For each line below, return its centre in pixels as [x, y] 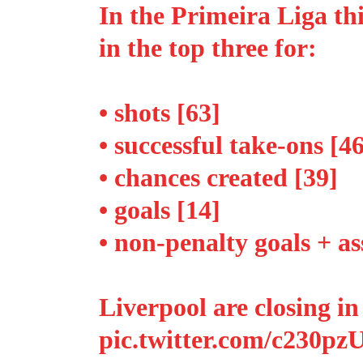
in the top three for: [207, 48]
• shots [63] [159, 113]
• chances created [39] [218, 177]
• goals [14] [159, 210]
